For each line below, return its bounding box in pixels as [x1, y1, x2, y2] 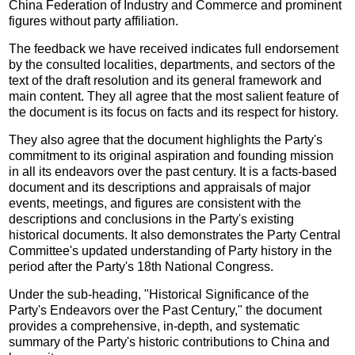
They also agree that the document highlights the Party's [9, 132, 323, 147]
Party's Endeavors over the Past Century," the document [9, 303, 323, 317]
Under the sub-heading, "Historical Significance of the [9, 287, 310, 301]
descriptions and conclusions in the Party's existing [9, 212, 295, 226]
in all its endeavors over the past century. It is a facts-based [9, 164, 338, 178]
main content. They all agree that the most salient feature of [9, 89, 339, 103]
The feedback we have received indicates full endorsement [9, 41, 339, 55]
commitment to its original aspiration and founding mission [9, 148, 334, 162]
